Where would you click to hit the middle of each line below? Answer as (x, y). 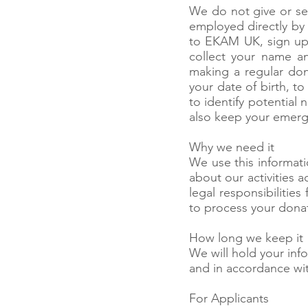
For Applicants (229, 298)
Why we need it (232, 147)
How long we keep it (246, 238)
